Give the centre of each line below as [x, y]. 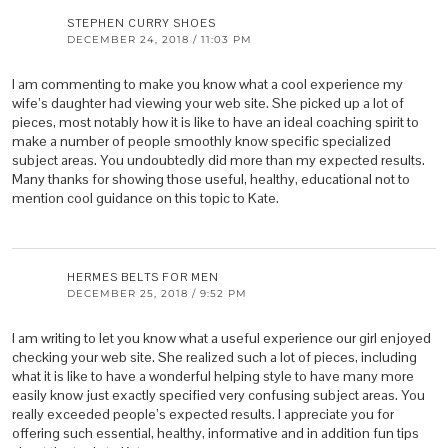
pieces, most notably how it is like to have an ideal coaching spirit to [215, 122]
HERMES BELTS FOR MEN [143, 277]
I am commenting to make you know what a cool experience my [207, 84]
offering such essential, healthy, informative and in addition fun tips [215, 433]
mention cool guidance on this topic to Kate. [145, 198]
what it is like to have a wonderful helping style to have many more [213, 376]
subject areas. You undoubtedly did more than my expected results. [218, 160]
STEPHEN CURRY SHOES [141, 23]
